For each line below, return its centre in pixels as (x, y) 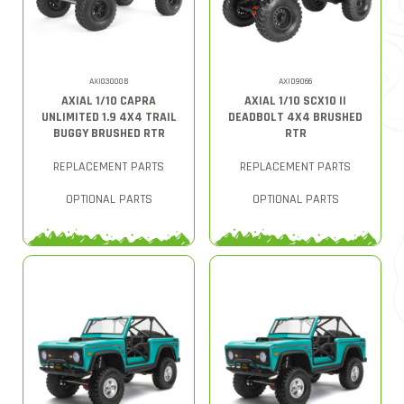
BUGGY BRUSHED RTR (109, 133)
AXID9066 (295, 81)
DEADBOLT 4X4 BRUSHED (295, 117)
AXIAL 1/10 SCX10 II (295, 101)
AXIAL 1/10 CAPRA (109, 101)
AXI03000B (109, 81)
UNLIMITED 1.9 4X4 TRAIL (109, 117)
